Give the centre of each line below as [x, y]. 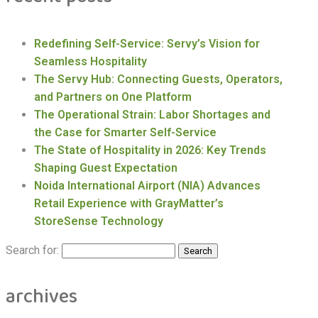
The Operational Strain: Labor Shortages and [152, 114]
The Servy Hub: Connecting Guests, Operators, [158, 79]
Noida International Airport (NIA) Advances [147, 185]
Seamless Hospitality [91, 61]
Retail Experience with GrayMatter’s [129, 203]
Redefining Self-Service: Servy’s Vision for [147, 43]
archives [42, 297]
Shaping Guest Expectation [106, 168]
